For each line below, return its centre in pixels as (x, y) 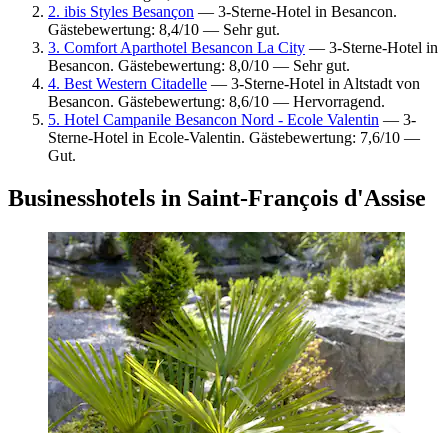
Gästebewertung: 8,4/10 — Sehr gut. (164, 29)
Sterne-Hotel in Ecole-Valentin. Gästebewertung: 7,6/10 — (234, 137)
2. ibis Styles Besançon (121, 11)
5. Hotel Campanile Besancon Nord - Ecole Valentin (213, 119)
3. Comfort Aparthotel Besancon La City (176, 47)
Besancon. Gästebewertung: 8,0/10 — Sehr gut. (199, 65)
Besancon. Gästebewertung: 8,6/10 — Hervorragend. (216, 101)
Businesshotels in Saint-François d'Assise (217, 197)
